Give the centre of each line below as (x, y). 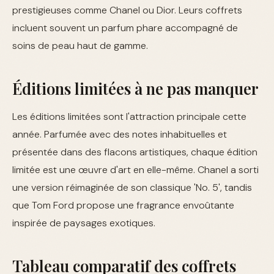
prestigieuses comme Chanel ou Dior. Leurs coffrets (127, 10)
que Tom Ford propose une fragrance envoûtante (123, 205)
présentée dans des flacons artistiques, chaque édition (135, 152)
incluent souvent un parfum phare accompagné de (125, 28)
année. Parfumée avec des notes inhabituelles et (120, 134)
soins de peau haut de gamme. (80, 46)
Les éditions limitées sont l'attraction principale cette (129, 117)
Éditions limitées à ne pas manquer (135, 88)
